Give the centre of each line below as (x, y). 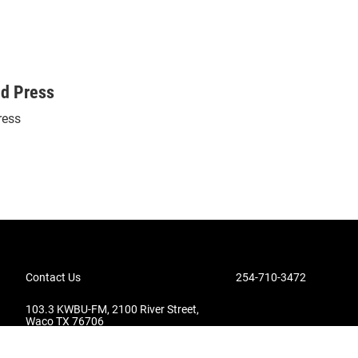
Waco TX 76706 (65, 321)
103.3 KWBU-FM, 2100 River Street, (112, 309)
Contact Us (53, 277)
